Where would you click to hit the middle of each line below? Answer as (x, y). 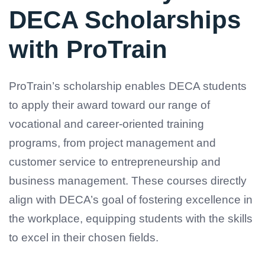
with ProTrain (88, 49)
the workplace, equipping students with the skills (131, 218)
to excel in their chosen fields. (84, 237)
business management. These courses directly (128, 180)
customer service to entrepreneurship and (115, 161)
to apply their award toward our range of (109, 105)
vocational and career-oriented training (106, 124)
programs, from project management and (112, 143)
